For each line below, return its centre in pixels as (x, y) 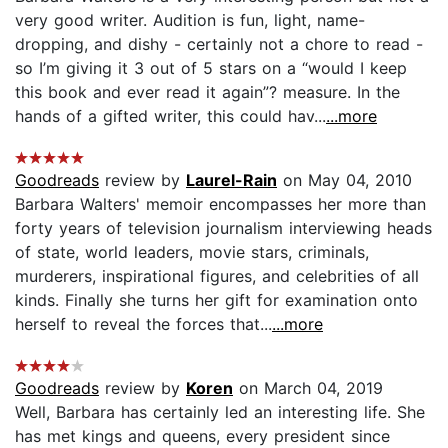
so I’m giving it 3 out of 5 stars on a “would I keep (211, 67)
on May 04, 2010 (344, 179)
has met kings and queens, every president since (202, 435)
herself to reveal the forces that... (143, 323)
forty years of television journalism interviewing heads (223, 227)
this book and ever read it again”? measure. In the (207, 91)
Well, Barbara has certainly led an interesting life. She (220, 411)
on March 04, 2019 (308, 387)
